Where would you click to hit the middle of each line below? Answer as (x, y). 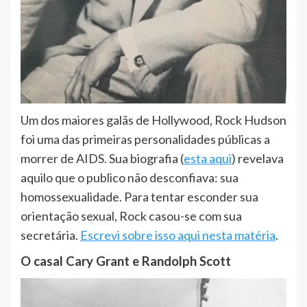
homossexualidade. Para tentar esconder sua (139, 196)
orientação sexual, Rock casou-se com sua (131, 216)
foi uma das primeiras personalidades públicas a (145, 139)
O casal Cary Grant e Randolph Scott (126, 261)
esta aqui (208, 158)
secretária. (50, 235)
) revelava (258, 158)
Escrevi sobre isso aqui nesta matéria (178, 235)
